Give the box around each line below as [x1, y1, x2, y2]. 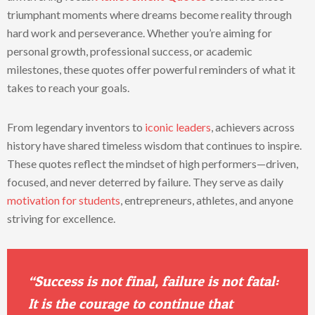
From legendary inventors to [7, 120, 145, 134]
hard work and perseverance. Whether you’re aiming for [7, 26, 272, 39]
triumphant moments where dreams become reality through [7, 8, 292, 21]
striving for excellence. [7, 212, 115, 225]
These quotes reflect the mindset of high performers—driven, [7, 157, 298, 170]
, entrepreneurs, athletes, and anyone [120, 193, 293, 207]
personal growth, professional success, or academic [7, 44, 252, 58]
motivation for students [7, 193, 120, 207]
